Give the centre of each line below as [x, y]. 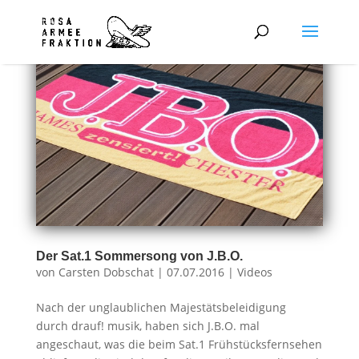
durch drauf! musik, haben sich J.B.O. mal [147, 325]
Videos [254, 272]
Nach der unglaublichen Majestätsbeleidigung [161, 307]
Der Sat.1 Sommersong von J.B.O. [139, 256]
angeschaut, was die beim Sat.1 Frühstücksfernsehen [179, 344]
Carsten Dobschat [106, 272]
